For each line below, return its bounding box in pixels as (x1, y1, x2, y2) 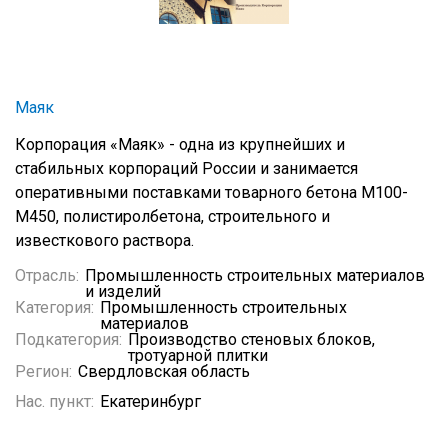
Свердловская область (78, 362, 250, 381)
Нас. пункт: (15, 392, 94, 411)
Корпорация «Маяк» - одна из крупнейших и (15, 135, 345, 154)
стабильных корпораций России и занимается (15, 159, 358, 178)
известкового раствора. (15, 231, 194, 250)
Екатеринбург (100, 392, 201, 411)
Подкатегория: (15, 330, 122, 349)
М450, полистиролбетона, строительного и (15, 207, 330, 226)
